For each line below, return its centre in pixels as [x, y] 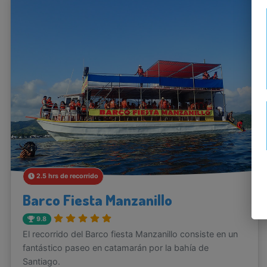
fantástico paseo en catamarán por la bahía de [116, 248]
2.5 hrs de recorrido [67, 176]
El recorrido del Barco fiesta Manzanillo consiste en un [130, 234]
